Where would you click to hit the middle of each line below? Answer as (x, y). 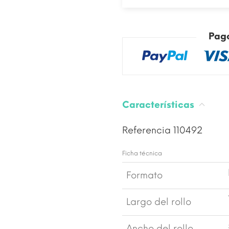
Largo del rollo (159, 202)
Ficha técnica (142, 153)
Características (159, 105)
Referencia (148, 130)
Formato (144, 175)
